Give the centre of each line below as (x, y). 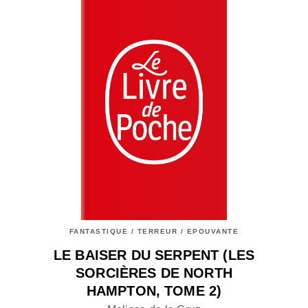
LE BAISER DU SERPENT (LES (154, 255)
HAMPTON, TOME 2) (154, 291)
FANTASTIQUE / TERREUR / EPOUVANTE (154, 232)
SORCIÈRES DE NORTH (154, 273)
